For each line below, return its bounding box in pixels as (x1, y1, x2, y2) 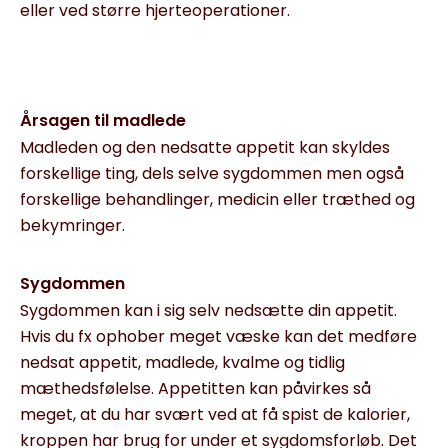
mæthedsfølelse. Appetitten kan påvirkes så (20, 377, 371, 400)
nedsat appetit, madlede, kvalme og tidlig (20, 351, 345, 374)
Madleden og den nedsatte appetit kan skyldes (20, 136, 390, 159)
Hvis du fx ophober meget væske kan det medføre (20, 325, 417, 348)
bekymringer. (20, 214, 125, 237)
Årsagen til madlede (20, 109, 186, 132)
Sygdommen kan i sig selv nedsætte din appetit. (20, 299, 397, 322)
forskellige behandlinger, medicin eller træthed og (20, 188, 415, 211)
